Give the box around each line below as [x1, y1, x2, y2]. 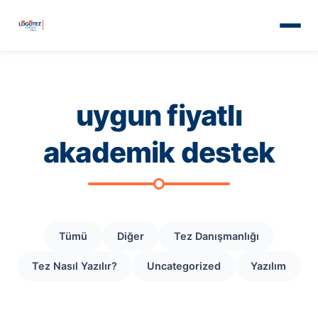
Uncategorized [147, 260, 221, 272]
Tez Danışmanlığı [174, 230, 259, 242]
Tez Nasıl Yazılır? [32, 260, 117, 272]
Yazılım [251, 260, 286, 272]
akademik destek [43, 135, 275, 170]
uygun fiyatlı [76, 98, 242, 133]
